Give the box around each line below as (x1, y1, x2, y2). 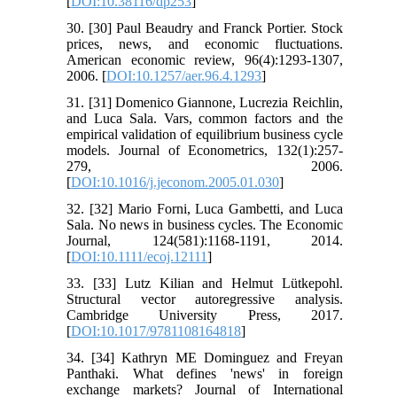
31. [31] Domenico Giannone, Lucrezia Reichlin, (66, 94, 343, 110)
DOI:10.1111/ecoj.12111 (71, 248, 208, 264)
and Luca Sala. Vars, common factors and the (66, 110, 343, 126)
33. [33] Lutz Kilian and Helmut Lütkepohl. (66, 275, 343, 291)
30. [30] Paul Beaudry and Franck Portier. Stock (66, 19, 343, 35)
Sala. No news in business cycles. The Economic (66, 216, 343, 232)
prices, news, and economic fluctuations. (66, 35, 343, 51)
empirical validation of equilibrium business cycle (66, 126, 343, 142)
